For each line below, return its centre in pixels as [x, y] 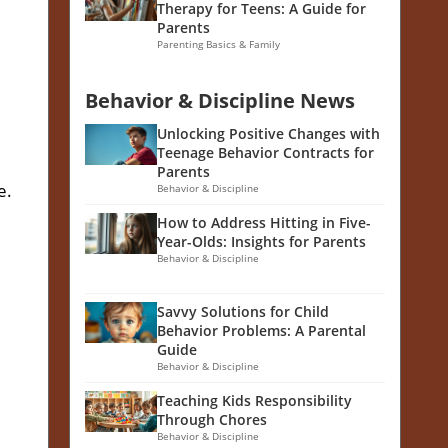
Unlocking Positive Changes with [268, 134]
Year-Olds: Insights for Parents [261, 242]
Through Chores [212, 420]
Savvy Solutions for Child [243, 312]
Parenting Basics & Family [218, 44]
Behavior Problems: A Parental [261, 331]
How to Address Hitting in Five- [264, 223]
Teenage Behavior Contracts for [265, 153]
